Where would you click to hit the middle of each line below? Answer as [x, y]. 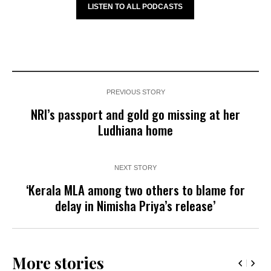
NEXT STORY [135, 167]
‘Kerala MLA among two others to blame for [135, 189]
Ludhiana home [135, 129]
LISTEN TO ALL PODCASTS [135, 6]
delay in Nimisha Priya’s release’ [135, 205]
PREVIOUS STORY [135, 92]
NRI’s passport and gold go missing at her [135, 114]
